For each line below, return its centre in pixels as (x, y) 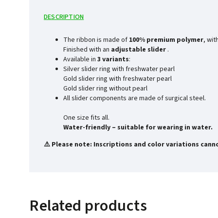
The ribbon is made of (96, 40)
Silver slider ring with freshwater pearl (119, 69)
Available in (80, 59)
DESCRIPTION (64, 17)
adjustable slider (138, 49)
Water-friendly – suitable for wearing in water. (138, 127)
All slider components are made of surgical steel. (135, 98)
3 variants (113, 59)
